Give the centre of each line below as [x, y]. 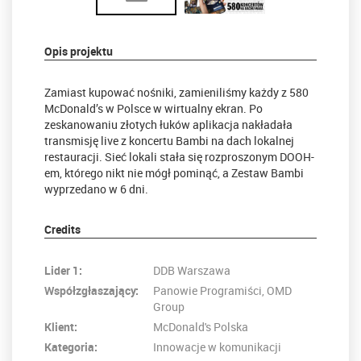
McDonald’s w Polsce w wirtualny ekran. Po [154, 108]
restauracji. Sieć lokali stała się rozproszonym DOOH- [179, 156]
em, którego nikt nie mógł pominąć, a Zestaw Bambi [174, 172]
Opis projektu [79, 51]
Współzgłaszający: [91, 290]
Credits [62, 229]
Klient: [61, 326]
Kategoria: [71, 346]
